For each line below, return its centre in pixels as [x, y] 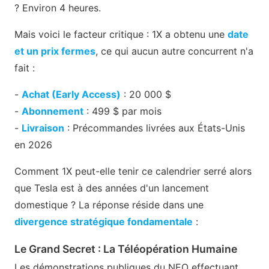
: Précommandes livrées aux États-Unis [155, 128]
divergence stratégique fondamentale [104, 222]
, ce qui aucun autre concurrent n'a [174, 51]
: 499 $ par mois [122, 111]
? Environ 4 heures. [58, 8]
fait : [25, 68]
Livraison [43, 128]
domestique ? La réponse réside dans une [109, 205]
